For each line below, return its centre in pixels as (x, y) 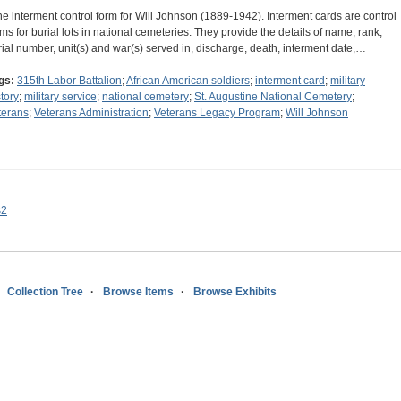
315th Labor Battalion (69, 81)
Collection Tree (45, 292)
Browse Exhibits (235, 292)
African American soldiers (188, 81)
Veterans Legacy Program (217, 113)
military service (60, 97)
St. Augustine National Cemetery (273, 97)
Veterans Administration (91, 113)
